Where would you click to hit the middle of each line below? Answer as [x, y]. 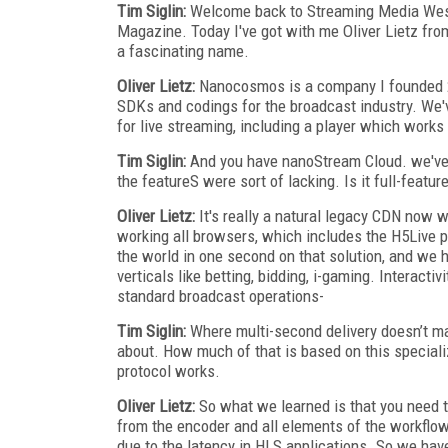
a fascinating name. [183, 50]
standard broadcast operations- [220, 295]
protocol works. [168, 370]
